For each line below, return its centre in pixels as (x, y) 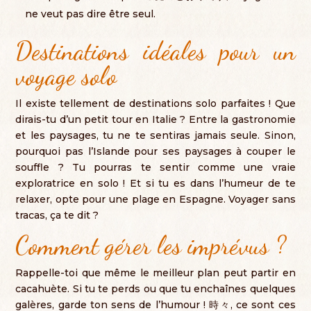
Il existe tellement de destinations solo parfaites (140, 103)
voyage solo (66, 76)
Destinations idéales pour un (155, 51)
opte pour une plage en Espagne (139, 199)
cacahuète (42, 289)
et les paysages (56, 135)
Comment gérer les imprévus (142, 245)
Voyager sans (262, 199)
